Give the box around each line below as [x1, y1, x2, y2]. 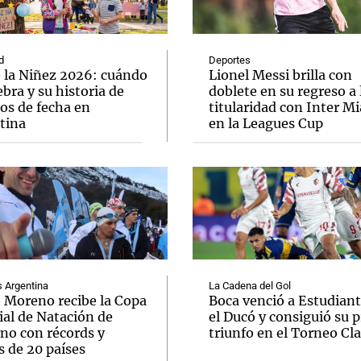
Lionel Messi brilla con [209, 67, 352, 83]
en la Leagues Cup [209, 115, 323, 131]
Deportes [209, 54, 251, 66]
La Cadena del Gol [209, 280, 291, 292]
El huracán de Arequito [131, 135, 243, 148]
